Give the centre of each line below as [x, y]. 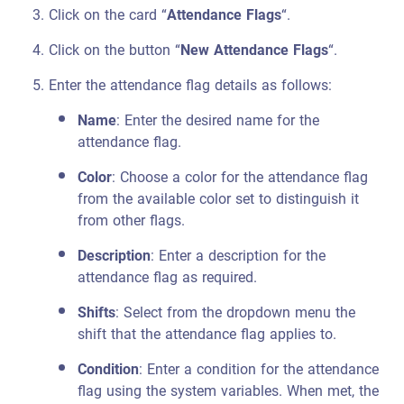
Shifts [97, 312]
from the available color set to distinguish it [219, 199]
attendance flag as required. [168, 277]
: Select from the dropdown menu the [236, 312]
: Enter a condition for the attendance [259, 369]
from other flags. [132, 220]
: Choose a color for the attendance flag [240, 177]
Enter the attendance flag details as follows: [191, 85]
